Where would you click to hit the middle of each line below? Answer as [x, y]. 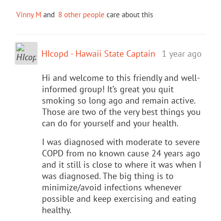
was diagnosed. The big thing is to [108, 176]
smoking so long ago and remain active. [119, 100]
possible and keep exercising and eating [119, 198]
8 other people [81, 14]
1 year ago [182, 53]
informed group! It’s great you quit [108, 89]
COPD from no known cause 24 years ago [121, 153]
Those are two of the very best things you [121, 111]
